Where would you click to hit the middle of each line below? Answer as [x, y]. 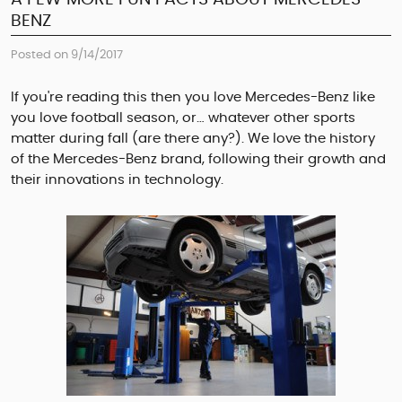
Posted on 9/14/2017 [67, 56]
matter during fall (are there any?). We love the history [193, 139]
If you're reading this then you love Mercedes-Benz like [193, 98]
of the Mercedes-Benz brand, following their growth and [198, 160]
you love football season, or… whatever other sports [183, 118]
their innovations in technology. [117, 180]
